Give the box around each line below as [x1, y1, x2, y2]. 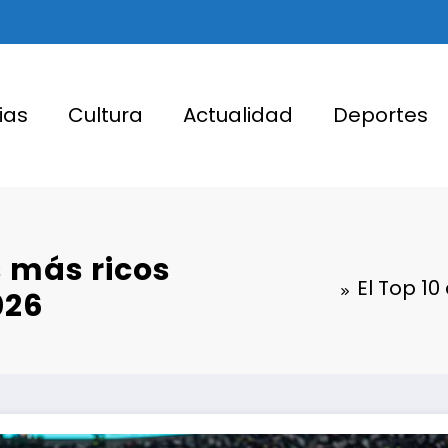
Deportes [332, 101, 428, 130]
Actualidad [182, 101, 293, 130]
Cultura [67, 101, 143, 130]
